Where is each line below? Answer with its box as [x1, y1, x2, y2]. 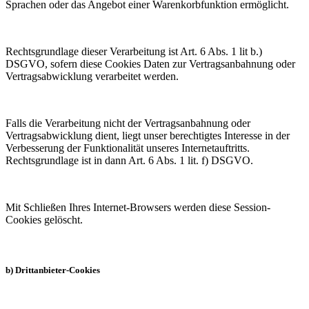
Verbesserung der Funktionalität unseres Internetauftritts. [6, 142, 250, 154]
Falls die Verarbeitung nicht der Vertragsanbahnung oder [6, 117, 250, 130]
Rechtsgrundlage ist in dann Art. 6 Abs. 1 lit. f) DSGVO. [6, 154, 253, 167]
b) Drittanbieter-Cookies [6, 265, 100, 276]
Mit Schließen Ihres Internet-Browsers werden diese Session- [6, 201, 270, 214]
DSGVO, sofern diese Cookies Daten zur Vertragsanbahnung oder [6, 58, 295, 70]
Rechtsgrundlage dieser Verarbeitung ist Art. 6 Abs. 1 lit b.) [6, 46, 262, 58]
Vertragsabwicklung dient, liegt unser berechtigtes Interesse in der [6, 130, 290, 142]
